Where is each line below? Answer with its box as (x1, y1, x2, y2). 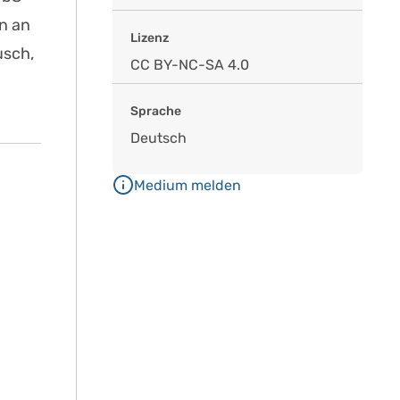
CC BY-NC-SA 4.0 (130, 56, 249, 73)
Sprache (130, 104, 181, 119)
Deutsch (130, 129, 187, 146)
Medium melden (134, 177, 241, 194)
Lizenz (130, 30, 169, 46)
